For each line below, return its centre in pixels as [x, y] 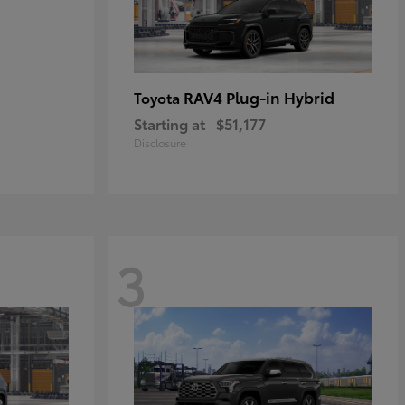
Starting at [170, 124]
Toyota [159, 98]
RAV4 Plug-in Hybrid [259, 97]
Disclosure [160, 143]
